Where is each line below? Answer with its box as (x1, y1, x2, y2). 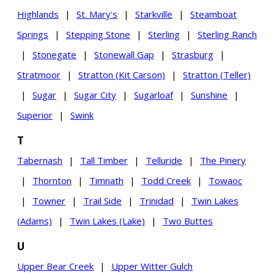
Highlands (17, 8, 59, 21)
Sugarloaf (134, 89, 173, 102)
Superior (17, 109, 53, 122)
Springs (17, 28, 48, 41)
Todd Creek (141, 174, 191, 187)
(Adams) (17, 215, 52, 228)
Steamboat (190, 8, 237, 21)
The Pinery (200, 154, 246, 167)
